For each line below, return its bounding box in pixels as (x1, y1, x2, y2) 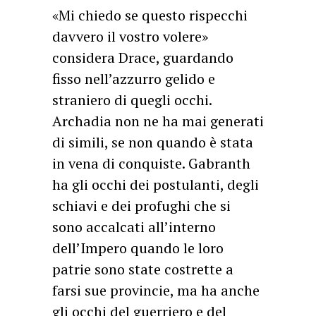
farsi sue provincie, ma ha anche (52, 281, 260, 300)
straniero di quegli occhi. (52, 90, 212, 109)
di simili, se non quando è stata (52, 133, 253, 152)
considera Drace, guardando (52, 48, 233, 67)
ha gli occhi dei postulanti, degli (52, 175, 259, 194)
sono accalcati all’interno (52, 217, 216, 236)
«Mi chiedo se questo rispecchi (52, 6, 248, 25)
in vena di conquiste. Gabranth (52, 154, 250, 173)
